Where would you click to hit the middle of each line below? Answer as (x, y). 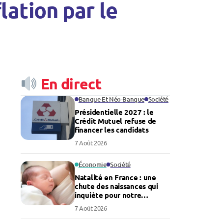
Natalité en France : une (115, 177)
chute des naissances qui (116, 186)
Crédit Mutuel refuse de (116, 121)
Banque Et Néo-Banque (111, 99)
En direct (69, 84)
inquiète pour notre (108, 195)
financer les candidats (112, 130)
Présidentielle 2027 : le (114, 112)
